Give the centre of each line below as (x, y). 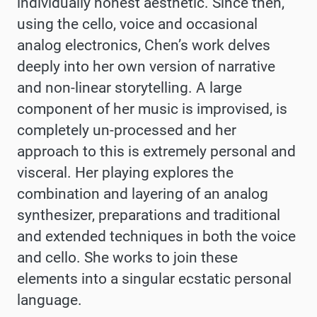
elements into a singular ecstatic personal (154, 278)
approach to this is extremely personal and (156, 151)
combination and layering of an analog (143, 194)
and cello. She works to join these (127, 257)
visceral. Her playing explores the (125, 172)
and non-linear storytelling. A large (129, 87)
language (47, 300)
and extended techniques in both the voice (156, 236)
